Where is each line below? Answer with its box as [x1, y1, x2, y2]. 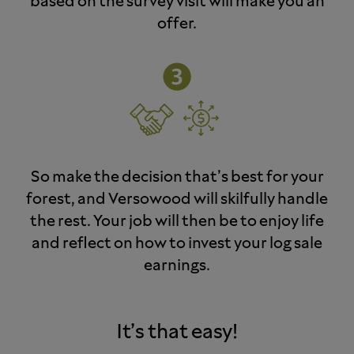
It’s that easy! [116, 322, 238, 342]
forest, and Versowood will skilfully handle [26, 192, 328, 207]
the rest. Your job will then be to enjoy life [30, 214, 324, 229]
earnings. [144, 258, 210, 273]
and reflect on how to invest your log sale [32, 236, 322, 251]
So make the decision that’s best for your [30, 170, 324, 185]
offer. [157, 17, 197, 32]
